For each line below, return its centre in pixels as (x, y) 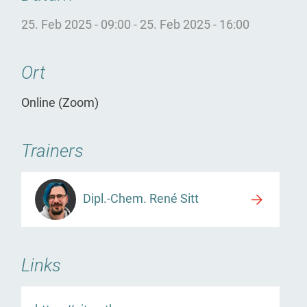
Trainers (53, 151)
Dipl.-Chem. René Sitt (141, 198)
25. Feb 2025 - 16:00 (195, 25)
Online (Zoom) (60, 103)
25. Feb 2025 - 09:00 (76, 25)
